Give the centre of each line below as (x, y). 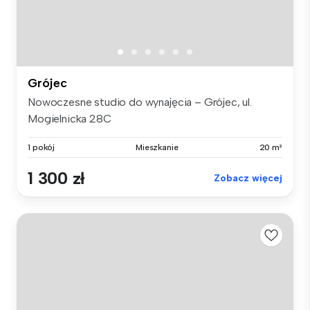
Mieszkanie (157, 147)
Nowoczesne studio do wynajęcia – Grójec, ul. (140, 102)
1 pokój (42, 147)
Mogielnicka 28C (70, 118)
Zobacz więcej (248, 178)
